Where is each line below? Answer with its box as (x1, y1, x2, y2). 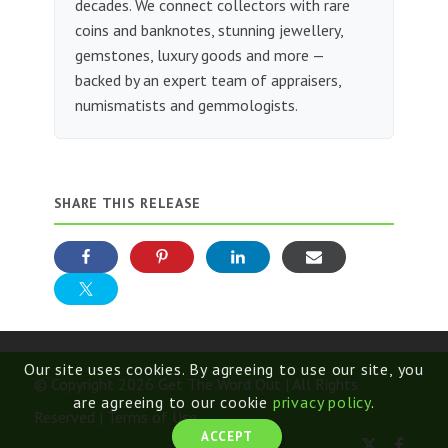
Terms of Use (106, 406, 197, 427)
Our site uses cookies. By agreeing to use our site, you (24, 358, 424, 379)
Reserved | (33, 406, 107, 427)
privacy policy (272, 391, 371, 412)
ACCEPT (201, 428, 253, 445)
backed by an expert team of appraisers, (74, 69, 341, 90)
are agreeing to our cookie (73, 391, 273, 412)
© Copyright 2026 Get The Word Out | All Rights (33, 373, 358, 394)
